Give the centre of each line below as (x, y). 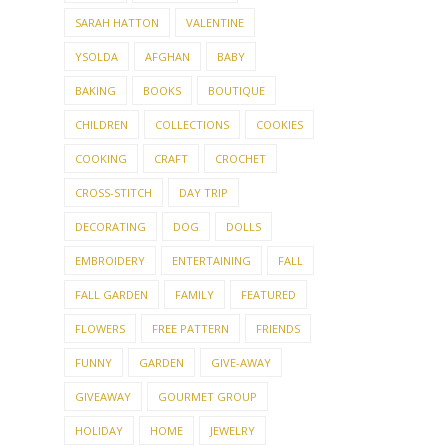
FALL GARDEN (111, 294)
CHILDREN (101, 124)
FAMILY (194, 294)
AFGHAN (167, 56)
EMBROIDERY (110, 260)
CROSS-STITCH (113, 192)
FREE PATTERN (190, 328)
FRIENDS (278, 328)
